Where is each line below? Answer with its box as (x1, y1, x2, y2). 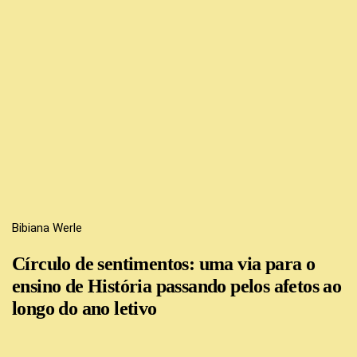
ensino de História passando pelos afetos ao (12, 275, 342, 296)
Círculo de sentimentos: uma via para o (12, 253, 316, 274)
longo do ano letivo (12, 297, 157, 319)
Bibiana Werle (12, 220, 82, 235)
